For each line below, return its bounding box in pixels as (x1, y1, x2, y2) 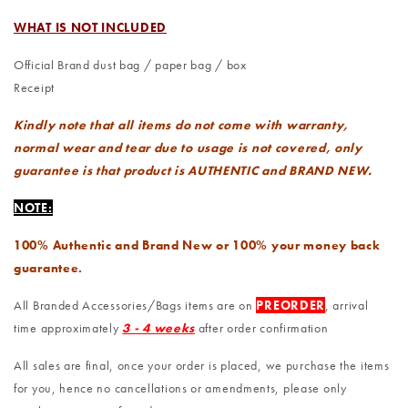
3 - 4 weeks (122, 320, 196, 337)
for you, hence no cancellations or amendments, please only (14, 380, 347, 397)
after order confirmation (195, 320, 329, 337)
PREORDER (256, 297, 326, 314)
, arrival (325, 297, 369, 314)
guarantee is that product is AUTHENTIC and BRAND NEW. (14, 162, 373, 179)
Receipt (14, 79, 55, 97)
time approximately (14, 320, 123, 337)
